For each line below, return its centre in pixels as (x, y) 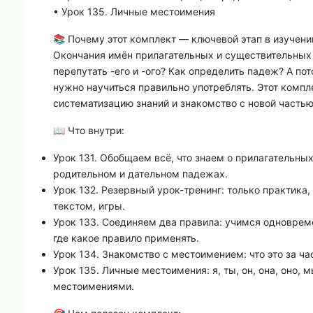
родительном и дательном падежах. (140, 173)
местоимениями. (94, 286)
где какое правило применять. (126, 238)
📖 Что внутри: (89, 130)
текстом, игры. (89, 205)
